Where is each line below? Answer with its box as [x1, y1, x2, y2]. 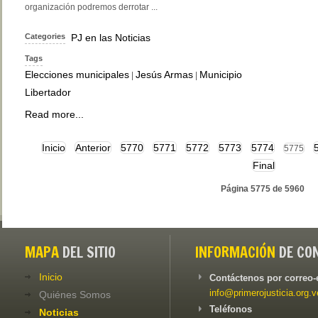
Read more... [25, 109, 84, 121]
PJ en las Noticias [71, 32, 150, 44]
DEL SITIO [59, 242, 116, 263]
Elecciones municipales [25, 69, 129, 81]
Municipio [199, 69, 242, 81]
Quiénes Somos [39, 289, 111, 301]
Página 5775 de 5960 [221, 184, 305, 194]
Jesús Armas [136, 69, 193, 81]
